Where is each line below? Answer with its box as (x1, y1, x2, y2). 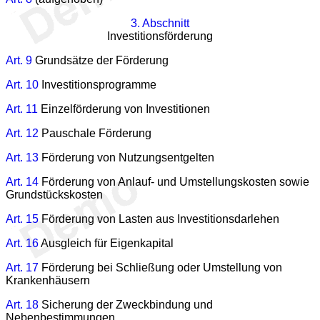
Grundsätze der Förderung (32, 54, 169, 66)
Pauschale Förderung (39, 126, 151, 139)
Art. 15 (6, 212, 39, 225)
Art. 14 (6, 175, 39, 188)
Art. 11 (6, 102, 38, 115)
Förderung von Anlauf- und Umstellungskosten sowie (39, 175, 309, 188)
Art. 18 (6, 298, 39, 311)
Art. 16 (6, 236, 39, 249)
